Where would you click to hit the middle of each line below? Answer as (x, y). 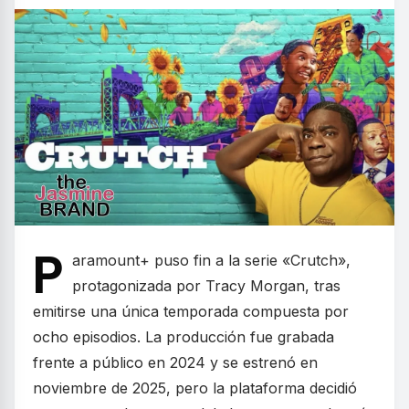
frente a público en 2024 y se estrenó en (175, 363)
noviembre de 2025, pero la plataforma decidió (195, 388)
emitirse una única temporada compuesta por (191, 312)
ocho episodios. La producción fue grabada (184, 337)
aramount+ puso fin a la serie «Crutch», (211, 261)
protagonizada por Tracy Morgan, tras (206, 286)
